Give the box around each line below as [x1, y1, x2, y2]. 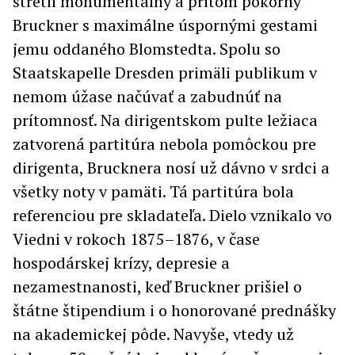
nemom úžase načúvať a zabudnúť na [13, 86, 282, 108]
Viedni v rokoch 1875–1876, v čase [13, 228, 260, 250]
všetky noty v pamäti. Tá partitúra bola [13, 181, 294, 203]
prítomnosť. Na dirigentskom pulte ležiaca [13, 109, 318, 132]
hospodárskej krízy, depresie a [13, 252, 230, 274]
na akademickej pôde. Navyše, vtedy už [13, 323, 294, 345]
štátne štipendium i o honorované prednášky [13, 300, 336, 322]
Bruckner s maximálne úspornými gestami [13, 14, 318, 36]
